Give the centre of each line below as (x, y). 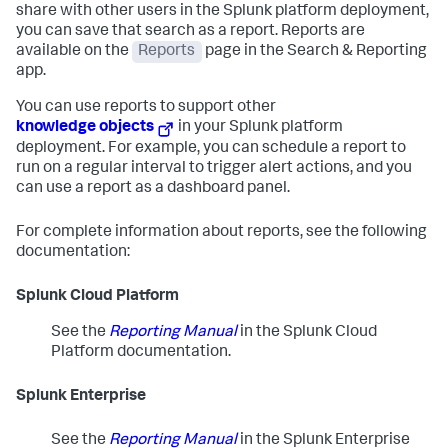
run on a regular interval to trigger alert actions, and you (214, 169)
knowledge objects (85, 128)
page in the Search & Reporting (314, 52)
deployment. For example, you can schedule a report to (211, 149)
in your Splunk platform (259, 128)
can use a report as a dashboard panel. (153, 189)
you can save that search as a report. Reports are (190, 32)
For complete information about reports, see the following (221, 233)
